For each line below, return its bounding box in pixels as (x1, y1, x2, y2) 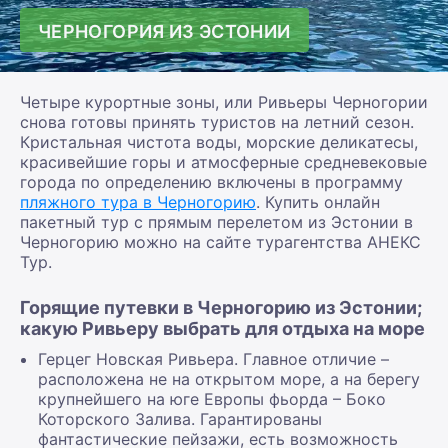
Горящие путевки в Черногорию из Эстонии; (20, 296, 422, 318)
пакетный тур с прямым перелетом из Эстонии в (20, 211, 413, 232)
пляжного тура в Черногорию (20, 191, 256, 212)
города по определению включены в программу (20, 171, 403, 192)
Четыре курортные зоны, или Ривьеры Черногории (20, 91, 428, 112)
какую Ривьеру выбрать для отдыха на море (20, 317, 425, 339)
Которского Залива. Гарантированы (38, 408, 322, 429)
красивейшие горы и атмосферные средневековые (20, 151, 427, 172)
